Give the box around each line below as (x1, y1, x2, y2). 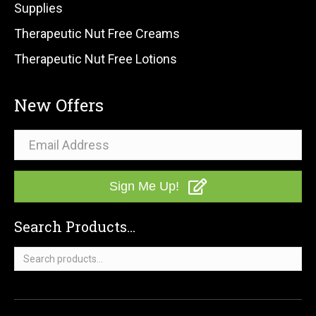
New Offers (14, 93, 104, 116)
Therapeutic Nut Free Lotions (14, 51, 177, 66)
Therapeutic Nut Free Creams (14, 25, 180, 41)
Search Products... (14, 217, 135, 236)
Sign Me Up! (109, 178, 179, 193)
